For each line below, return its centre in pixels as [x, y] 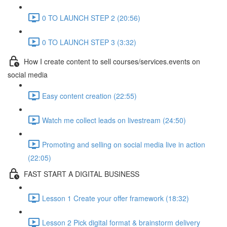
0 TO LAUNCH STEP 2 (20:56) [91, 17]
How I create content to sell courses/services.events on [112, 61]
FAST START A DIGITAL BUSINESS [82, 174]
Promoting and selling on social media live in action [124, 144]
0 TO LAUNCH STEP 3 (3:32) [89, 42]
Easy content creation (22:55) [89, 96]
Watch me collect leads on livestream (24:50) [114, 120]
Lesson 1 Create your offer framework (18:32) [116, 198]
